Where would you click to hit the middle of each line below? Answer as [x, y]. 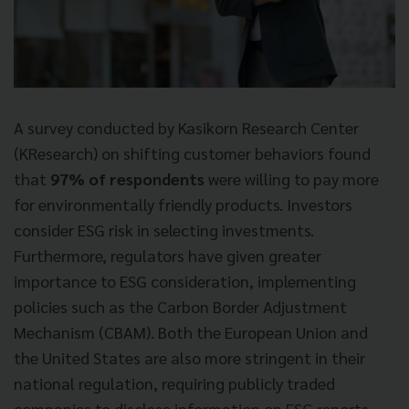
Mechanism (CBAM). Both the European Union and [191, 331]
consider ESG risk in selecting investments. [164, 229]
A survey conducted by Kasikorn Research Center [186, 127]
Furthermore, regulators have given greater [168, 255]
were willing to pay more [292, 178]
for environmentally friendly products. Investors [183, 204]
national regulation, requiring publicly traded [174, 383]
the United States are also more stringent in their [189, 357]
